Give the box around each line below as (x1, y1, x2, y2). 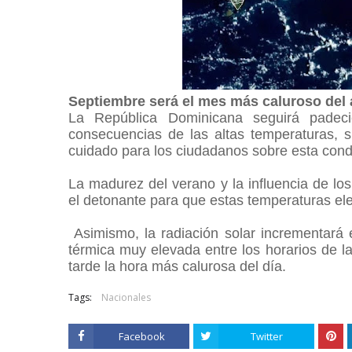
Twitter (250, 329, 283, 343)
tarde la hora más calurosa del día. (68, 258, 286, 274)
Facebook (118, 329, 165, 343)
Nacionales (101, 291, 151, 304)
